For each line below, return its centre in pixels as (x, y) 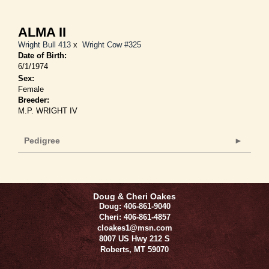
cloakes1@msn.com (134, 228)
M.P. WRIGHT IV (48, 111)
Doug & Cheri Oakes (134, 196)
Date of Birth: (42, 56)
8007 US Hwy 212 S (134, 239)
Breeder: (34, 100)
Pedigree (42, 141)
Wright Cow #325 (112, 45)
